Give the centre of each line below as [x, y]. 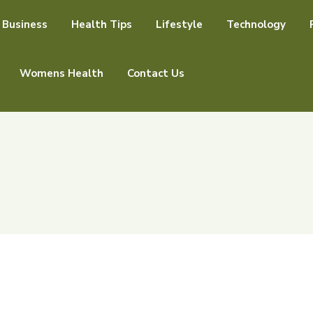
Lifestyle [179, 24]
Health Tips [102, 24]
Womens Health [61, 73]
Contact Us [156, 73]
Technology [256, 24]
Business [25, 24]
